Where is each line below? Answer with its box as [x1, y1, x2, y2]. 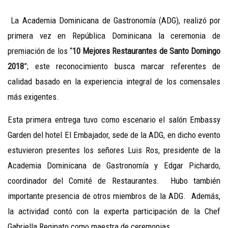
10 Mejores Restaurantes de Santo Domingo [72, 46, 220, 56]
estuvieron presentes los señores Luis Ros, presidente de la [8, 145, 220, 156]
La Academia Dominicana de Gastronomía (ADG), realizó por [11, 15, 220, 26]
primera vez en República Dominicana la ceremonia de [8, 31, 220, 41]
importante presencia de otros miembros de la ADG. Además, [8, 191, 220, 202]
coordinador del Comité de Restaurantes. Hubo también [8, 176, 220, 186]
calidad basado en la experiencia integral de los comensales [8, 76, 220, 87]
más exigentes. [8, 92, 59, 102]
